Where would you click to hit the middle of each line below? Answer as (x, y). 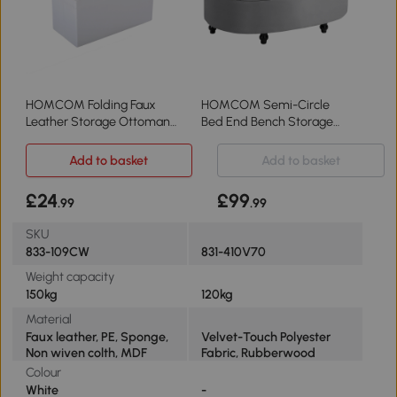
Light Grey (230, 139)
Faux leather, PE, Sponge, (97, 336)
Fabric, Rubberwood (258, 352)
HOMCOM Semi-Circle (265, 105)
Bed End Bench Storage (267, 122)
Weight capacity (70, 276)
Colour (43, 372)
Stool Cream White (78, 139)
